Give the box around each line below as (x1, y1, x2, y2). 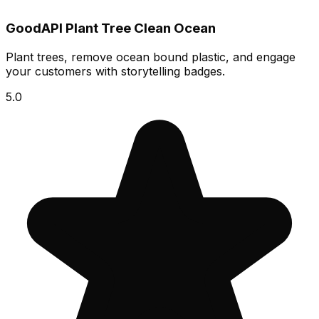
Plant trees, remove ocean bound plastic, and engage (6, 49, 296, 64)
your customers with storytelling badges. (6, 63, 225, 78)
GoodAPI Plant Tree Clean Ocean (6, 20, 216, 37)
